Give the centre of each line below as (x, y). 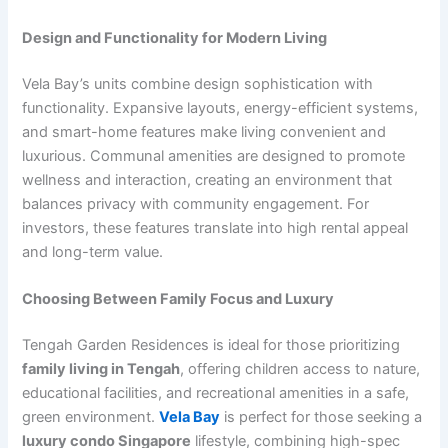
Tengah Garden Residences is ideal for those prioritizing (211, 344)
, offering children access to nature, (300, 368)
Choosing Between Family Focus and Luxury (178, 299)
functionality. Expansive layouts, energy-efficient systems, (220, 107)
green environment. (91, 416)
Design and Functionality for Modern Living (175, 37)
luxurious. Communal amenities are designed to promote (214, 155)
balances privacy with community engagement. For (196, 203)
